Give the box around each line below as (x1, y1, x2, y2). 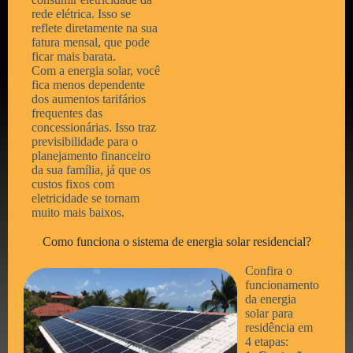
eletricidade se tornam (32, 191, 139, 205)
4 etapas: (244, 335, 288, 348)
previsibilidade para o (32, 135, 138, 148)
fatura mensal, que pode (32, 35, 150, 49)
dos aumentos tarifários (32, 92, 146, 106)
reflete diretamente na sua (32, 21, 158, 35)
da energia (244, 292, 296, 306)
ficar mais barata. (32, 50, 119, 63)
